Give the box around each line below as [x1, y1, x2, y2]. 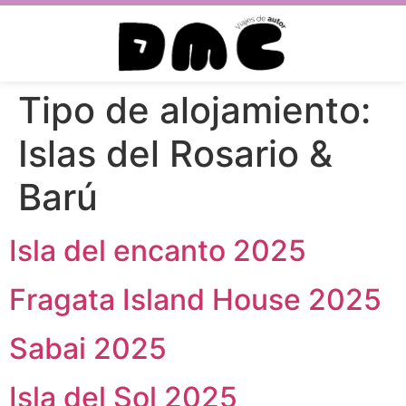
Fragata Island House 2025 [9, 281, 382, 317]
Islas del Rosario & [18, 130, 333, 176]
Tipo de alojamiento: [18, 87, 371, 132]
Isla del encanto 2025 [9, 232, 306, 268]
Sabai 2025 [9, 330, 167, 366]
